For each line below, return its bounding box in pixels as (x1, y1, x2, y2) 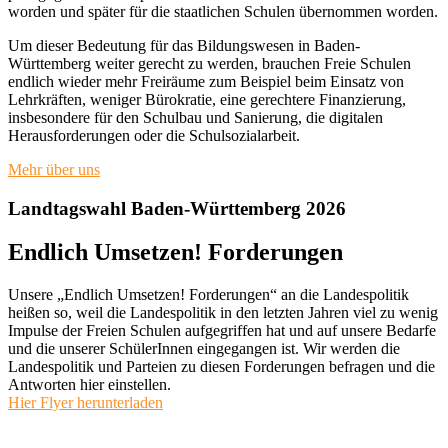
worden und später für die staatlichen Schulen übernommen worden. (8, 2, 438, 20)
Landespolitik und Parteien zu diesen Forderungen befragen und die (8, 358, 435, 376)
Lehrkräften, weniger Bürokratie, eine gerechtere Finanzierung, (8, 90, 406, 108)
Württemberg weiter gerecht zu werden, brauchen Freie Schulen (8, 54, 411, 72)
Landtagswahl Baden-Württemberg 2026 (8, 197, 346, 219)
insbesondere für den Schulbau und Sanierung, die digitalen (8, 108, 383, 126)
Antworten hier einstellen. (8, 376, 171, 394)
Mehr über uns (8, 160, 100, 178)
